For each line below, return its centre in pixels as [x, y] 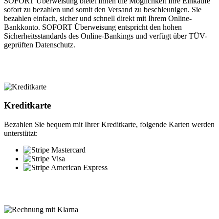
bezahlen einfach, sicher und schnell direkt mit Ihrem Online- [98, 18]
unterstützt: [21, 133]
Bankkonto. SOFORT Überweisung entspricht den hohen [93, 27]
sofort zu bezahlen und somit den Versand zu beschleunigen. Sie [103, 9]
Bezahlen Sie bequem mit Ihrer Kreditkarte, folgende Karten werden [109, 124]
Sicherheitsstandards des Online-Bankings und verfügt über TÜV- [106, 36]
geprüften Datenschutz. [40, 44]
